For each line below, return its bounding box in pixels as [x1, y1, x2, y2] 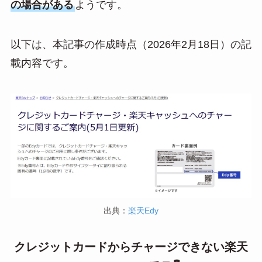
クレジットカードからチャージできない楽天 [14, 240, 248, 254]
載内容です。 [10, 57, 74, 70]
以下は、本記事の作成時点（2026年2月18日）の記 [10, 39, 251, 51]
